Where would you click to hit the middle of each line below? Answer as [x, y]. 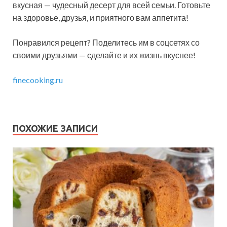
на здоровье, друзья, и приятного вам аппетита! [101, 17]
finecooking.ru [38, 80]
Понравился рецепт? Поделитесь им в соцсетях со [106, 42]
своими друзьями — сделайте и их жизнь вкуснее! [104, 55]
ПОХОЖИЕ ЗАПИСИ [55, 128]
